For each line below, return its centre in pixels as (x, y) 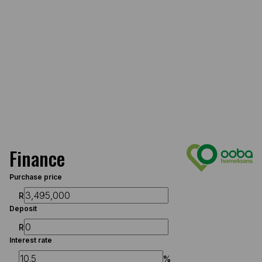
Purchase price (36, 177)
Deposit (23, 208)
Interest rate (31, 240)
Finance (37, 158)
